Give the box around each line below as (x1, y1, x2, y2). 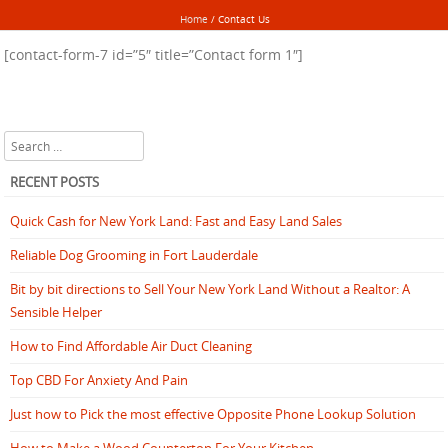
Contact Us (217, 12, 270, 26)
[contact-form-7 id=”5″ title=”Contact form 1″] (4, 45, 303, 65)
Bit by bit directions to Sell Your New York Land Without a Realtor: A (10, 279, 410, 298)
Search (4, 133, 43, 150)
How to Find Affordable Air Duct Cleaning (10, 336, 252, 355)
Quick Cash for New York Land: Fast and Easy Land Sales (10, 211, 342, 230)
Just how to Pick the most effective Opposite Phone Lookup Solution (10, 404, 416, 423)
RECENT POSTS (10, 172, 99, 191)
